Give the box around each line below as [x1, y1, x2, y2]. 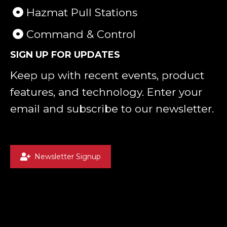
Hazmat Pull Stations [23, 6, 137, 19]
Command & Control [23, 28, 136, 41]
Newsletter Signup [34, 152, 101, 162]
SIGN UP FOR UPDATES [10, 49, 120, 61]
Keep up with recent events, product [10, 69, 204, 82]
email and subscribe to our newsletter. [10, 102, 214, 116]
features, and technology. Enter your [10, 86, 202, 99]
